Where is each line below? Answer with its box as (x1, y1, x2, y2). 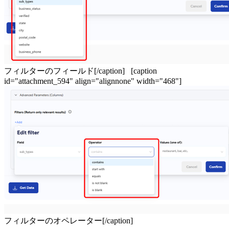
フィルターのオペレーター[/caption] (4, 216, 137, 225)
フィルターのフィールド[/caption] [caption (4, 66, 157, 76)
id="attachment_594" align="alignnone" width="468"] (4, 77, 181, 86)
